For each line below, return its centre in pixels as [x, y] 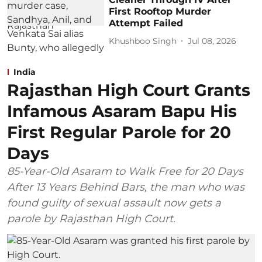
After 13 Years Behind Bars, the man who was [126, 187]
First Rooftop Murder [160, 12]
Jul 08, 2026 [212, 41]
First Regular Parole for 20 [119, 132]
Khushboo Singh [143, 41]
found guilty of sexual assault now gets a [114, 203]
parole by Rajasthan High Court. [91, 219]
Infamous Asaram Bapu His [122, 111]
